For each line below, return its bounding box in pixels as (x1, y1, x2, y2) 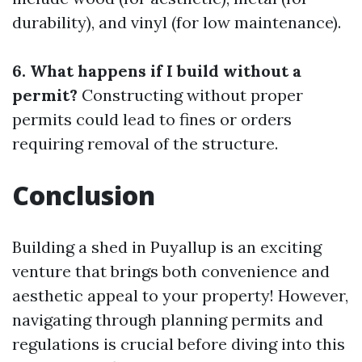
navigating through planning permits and (12, 309, 323, 330)
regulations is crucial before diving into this (12, 333, 345, 354)
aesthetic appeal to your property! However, (12, 284, 348, 305)
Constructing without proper (78, 84, 303, 105)
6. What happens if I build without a (12, 60, 301, 81)
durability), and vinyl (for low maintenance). (12, 11, 341, 32)
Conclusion (12, 177, 155, 213)
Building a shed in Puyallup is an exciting (12, 236, 322, 257)
